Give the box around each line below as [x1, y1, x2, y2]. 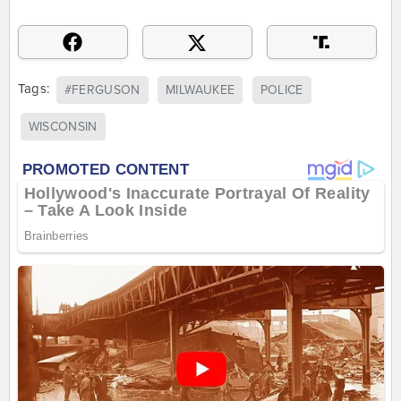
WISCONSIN [28, 119, 98, 135]
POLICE [260, 81, 303, 98]
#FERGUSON [64, 81, 141, 98]
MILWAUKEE [166, 81, 235, 98]
